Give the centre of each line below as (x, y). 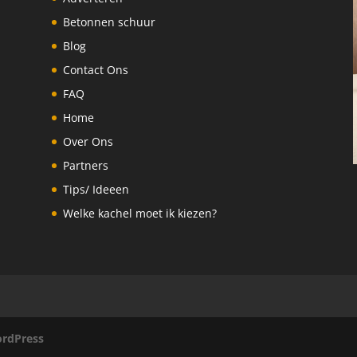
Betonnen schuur (109, 22)
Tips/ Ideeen (96, 189)
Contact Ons (95, 69)
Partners (85, 165)
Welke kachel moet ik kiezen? (139, 213)
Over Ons (88, 141)
